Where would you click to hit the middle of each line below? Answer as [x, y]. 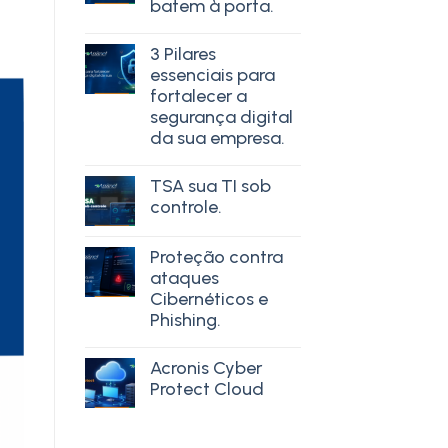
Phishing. [185, 319]
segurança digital [221, 116]
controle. [185, 206]
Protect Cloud [206, 388]
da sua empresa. [217, 137]
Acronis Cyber [205, 367]
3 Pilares [182, 53]
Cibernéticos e [208, 298]
